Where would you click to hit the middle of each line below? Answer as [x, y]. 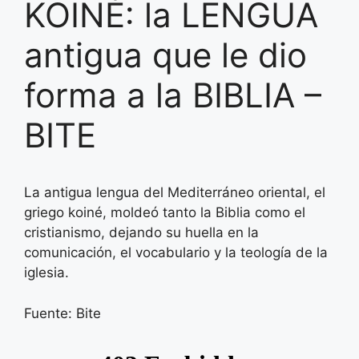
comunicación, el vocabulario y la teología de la [176, 253]
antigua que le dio [165, 55]
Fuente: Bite [63, 313]
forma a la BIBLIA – [173, 95]
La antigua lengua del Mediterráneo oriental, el [175, 193]
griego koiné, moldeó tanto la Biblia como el [165, 213]
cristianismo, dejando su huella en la [141, 233]
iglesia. [46, 273]
